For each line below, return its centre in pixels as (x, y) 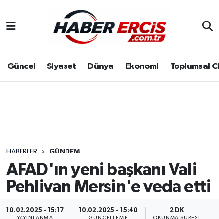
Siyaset (61, 67)
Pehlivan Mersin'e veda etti (109, 187)
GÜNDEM (64, 152)
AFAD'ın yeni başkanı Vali (101, 170)
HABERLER (22, 152)
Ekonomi (142, 67)
